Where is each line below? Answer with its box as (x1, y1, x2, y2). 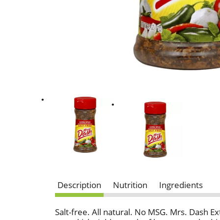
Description (57, 179, 101, 191)
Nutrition (113, 179, 147, 191)
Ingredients (159, 179, 203, 191)
